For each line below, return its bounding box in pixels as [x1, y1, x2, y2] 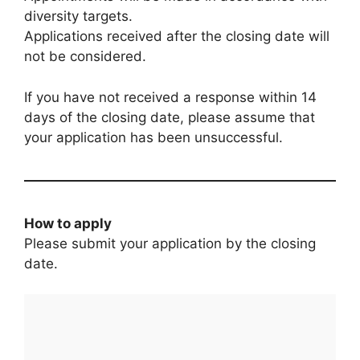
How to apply [24, 215, 112, 231]
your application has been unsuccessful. [24, 129, 283, 145]
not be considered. [24, 48, 146, 65]
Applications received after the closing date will [24, 28, 329, 45]
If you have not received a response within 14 [24, 88, 317, 105]
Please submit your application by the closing [24, 235, 316, 252]
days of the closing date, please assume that [24, 108, 315, 125]
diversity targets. [24, 8, 133, 25]
